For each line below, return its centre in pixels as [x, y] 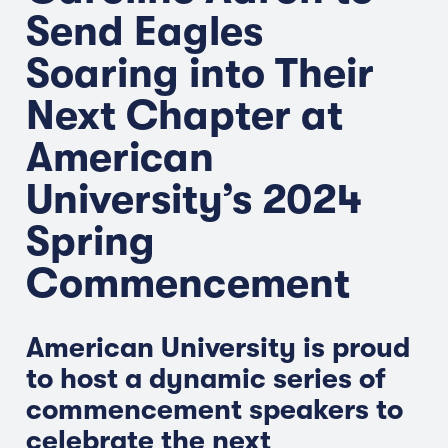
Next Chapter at [184, 115]
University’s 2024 [194, 199]
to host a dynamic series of [206, 379]
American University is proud [218, 348]
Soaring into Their [200, 73]
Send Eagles [144, 31]
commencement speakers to [214, 410]
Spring [90, 241]
